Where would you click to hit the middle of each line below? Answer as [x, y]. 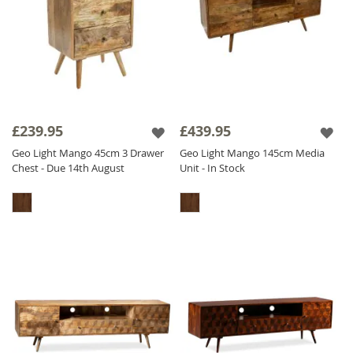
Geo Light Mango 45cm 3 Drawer [88, 152]
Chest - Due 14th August [68, 167]
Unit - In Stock [213, 167]
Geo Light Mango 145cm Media [253, 152]
